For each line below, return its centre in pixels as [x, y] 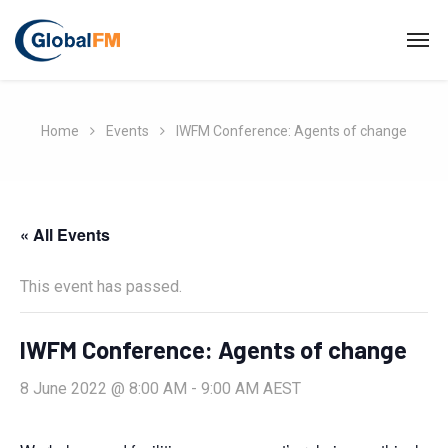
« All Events [65, 234]
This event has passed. [101, 286]
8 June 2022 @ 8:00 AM [103, 388]
